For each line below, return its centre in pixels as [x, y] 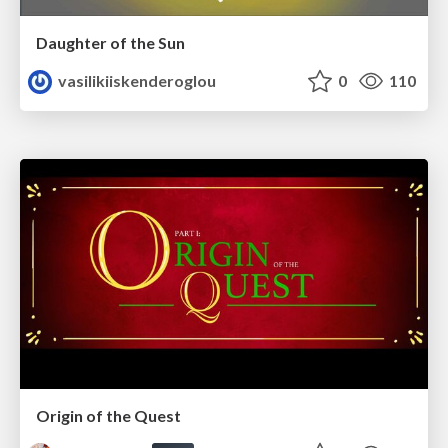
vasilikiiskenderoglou [136, 81]
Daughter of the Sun [110, 43]
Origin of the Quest [108, 415]
